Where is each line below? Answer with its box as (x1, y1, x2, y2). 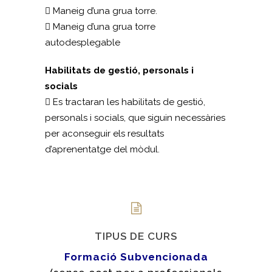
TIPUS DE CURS (95, 230, 177, 242)
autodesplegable (45, 37, 120, 48)
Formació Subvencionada (64, 250, 208, 263)
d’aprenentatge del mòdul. (45, 144, 160, 155)
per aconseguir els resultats (45, 128, 164, 139)
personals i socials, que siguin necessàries (45, 112, 225, 123)
